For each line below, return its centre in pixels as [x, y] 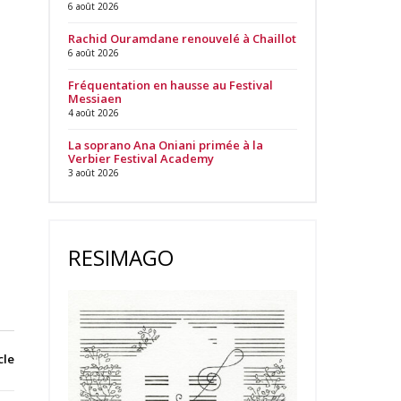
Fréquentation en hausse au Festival [170, 85]
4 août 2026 [93, 113]
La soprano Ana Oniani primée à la [165, 145]
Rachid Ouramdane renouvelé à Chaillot [182, 38]
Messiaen [94, 98]
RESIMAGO [120, 257]
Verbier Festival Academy [141, 158]
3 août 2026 [93, 173]
